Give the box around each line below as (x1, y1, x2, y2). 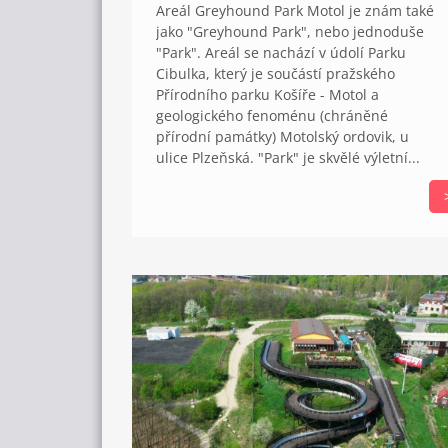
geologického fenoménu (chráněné (156, 106, 388, 126)
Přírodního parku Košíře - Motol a (156, 85, 379, 105)
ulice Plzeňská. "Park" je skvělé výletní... (156, 148, 420, 168)
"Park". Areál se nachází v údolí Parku (156, 43, 406, 63)
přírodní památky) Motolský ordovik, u (156, 127, 409, 147)
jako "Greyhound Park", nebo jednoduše (156, 22, 424, 42)
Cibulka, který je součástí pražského (156, 64, 395, 84)
